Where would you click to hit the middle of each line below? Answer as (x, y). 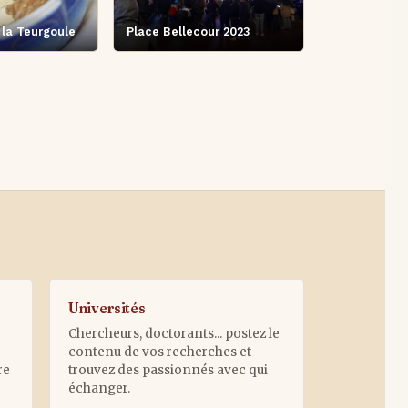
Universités (107, 308)
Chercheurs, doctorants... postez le (173, 333)
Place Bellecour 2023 (188, 31)
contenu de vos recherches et (159, 352)
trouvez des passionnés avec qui (168, 370)
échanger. (99, 388)
